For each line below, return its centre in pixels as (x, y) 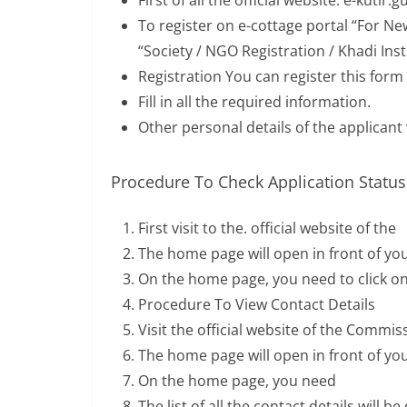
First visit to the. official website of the (267, 228)
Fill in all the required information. (254, 102)
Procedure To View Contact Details (257, 304)
